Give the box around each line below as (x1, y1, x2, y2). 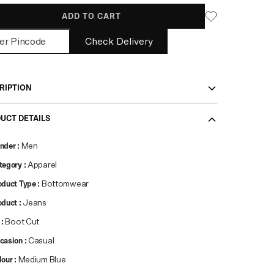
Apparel (28, 161, 57, 169)
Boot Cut (5, 218, 40, 226)
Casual (28, 237, 54, 245)
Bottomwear (41, 180, 89, 188)
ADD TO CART (62, 12, 122, 21)
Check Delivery (84, 36, 153, 46)
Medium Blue (18, 256, 66, 264)
